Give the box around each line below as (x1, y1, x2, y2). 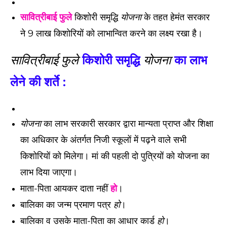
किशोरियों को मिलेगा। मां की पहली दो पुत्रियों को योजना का (20, 150, 209, 162)
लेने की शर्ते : (10, 74, 66, 89)
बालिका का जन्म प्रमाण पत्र (20, 199, 113, 210)
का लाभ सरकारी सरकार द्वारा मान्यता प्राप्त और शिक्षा (41, 118, 213, 129)
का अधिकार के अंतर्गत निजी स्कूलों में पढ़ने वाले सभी (20, 134, 186, 145)
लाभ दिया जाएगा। (20, 167, 83, 178)
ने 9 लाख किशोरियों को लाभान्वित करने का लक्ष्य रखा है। (20, 28, 205, 39)
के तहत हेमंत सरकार (141, 12, 210, 23)
